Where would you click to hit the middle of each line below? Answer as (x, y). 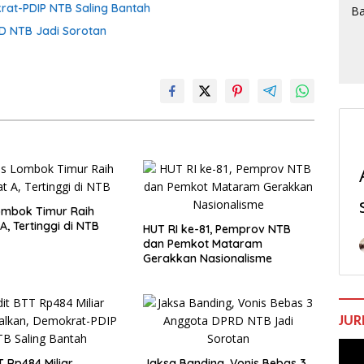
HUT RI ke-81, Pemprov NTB (217, 230)
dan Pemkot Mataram (202, 244)
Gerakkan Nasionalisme (207, 259)
